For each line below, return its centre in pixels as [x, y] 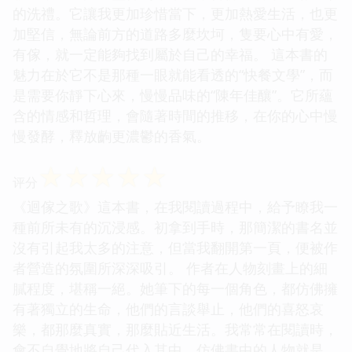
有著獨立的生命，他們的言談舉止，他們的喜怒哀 [168, 308]
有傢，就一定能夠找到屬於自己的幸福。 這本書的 [170, 54]
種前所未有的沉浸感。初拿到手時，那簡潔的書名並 [175, 227]
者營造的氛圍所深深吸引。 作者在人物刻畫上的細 [170, 268]
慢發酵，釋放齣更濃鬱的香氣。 [112, 136]
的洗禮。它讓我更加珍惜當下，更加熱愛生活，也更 [175, 13]
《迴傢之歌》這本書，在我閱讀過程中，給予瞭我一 [175, 206]
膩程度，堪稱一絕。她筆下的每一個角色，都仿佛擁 [175, 288]
